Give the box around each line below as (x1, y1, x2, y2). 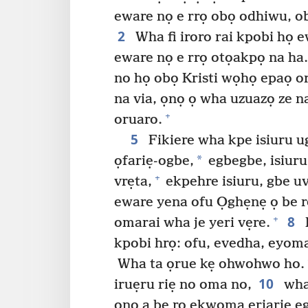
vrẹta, (114, 173, 152, 190)
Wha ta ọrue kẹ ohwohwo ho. (114, 256, 305, 272)
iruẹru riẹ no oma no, (114, 276, 252, 293)
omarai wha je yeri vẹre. (114, 214, 270, 231)
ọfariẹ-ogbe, (114, 153, 194, 169)
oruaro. (114, 111, 162, 128)
